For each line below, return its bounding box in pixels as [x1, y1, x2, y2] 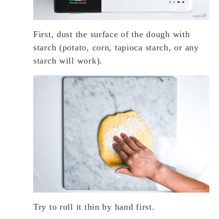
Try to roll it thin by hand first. [33, 201, 155, 212]
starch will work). [33, 55, 103, 66]
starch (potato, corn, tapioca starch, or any [33, 42, 199, 52]
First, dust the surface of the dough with [33, 29, 190, 39]
